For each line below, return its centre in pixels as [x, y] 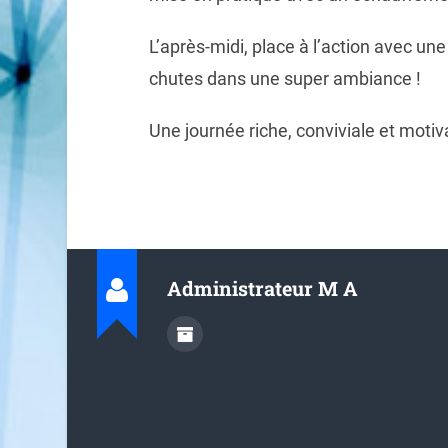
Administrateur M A [263, 287]
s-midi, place [247, 47]
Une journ [186, 131]
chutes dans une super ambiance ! [284, 79]
